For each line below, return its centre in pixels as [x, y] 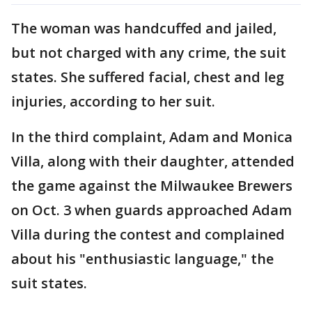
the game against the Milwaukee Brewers [152, 185]
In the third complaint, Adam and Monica [152, 136]
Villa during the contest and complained [148, 234]
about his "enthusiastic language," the [142, 258]
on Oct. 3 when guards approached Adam [151, 210]
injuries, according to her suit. [113, 101]
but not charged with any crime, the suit [149, 52]
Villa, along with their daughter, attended [153, 161]
